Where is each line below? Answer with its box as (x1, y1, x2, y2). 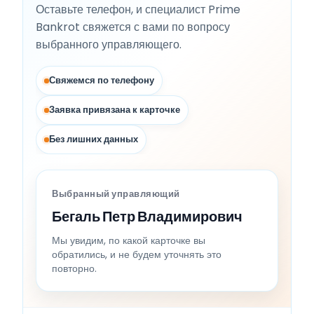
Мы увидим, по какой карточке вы (52, 233, 205, 248)
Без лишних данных (49, 132, 138, 146)
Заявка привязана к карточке (49, 103, 180, 117)
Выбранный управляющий (52, 187, 180, 201)
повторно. (52, 261, 97, 276)
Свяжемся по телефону (49, 74, 154, 88)
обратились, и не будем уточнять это (52, 247, 221, 262)
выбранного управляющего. (36, 36, 182, 53)
